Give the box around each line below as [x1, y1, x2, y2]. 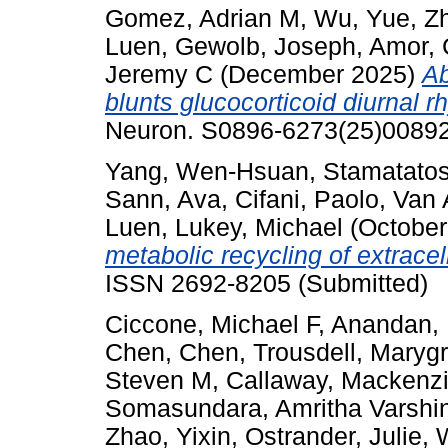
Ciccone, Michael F [105, 310, 318, 338]
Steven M [105, 366, 212, 394]
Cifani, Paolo [235, 186, 379, 214]
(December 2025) [213, 61, 422, 89]
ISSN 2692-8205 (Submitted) [105, 270, 428, 298]
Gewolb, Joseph [175, 33, 356, 61]
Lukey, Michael [175, 214, 343, 242]
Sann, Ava [105, 186, 221, 214]
